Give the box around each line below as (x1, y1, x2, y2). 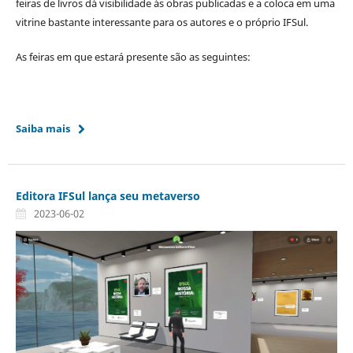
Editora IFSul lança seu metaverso (15, 188, 200, 204)
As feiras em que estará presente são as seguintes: (15, 50, 251, 65)
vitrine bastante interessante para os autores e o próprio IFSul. (15, 15, 308, 30)
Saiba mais (15, 121, 70, 136)
